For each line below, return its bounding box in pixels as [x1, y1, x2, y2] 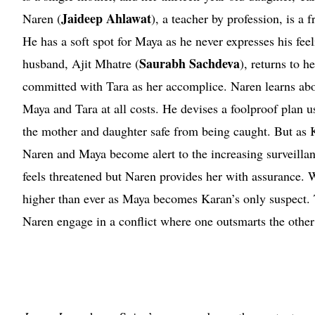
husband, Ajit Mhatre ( [22, 54, 139, 72]
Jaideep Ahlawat [61, 8, 151, 27]
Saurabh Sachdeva [139, 53, 240, 72]
